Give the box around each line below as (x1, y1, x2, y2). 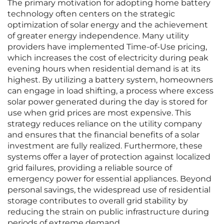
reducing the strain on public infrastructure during (7, 207, 209, 217)
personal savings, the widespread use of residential (7, 185, 210, 195)
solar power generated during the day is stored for (7, 97, 207, 107)
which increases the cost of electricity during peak (7, 53, 208, 63)
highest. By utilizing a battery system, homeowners (7, 75, 213, 85)
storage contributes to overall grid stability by (7, 196, 188, 206)
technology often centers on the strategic (7, 9, 175, 19)
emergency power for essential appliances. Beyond (7, 174, 211, 184)
